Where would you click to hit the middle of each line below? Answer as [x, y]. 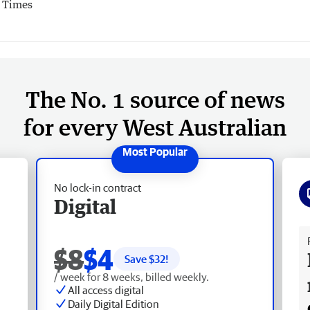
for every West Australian [155, 127]
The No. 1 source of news [155, 99]
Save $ [139, 258]
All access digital [106, 290]
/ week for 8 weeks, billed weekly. [131, 276]
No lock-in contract [98, 187]
